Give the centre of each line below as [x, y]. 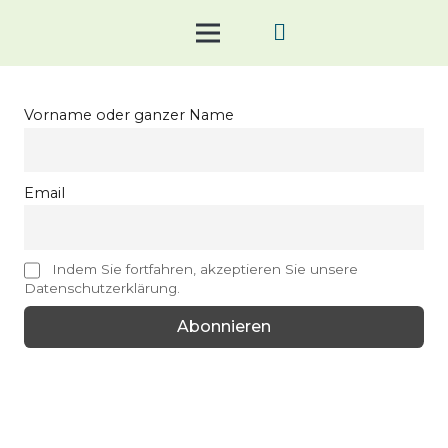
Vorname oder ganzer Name [129, 115]
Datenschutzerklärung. [102, 287]
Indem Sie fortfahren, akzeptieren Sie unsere [203, 269]
